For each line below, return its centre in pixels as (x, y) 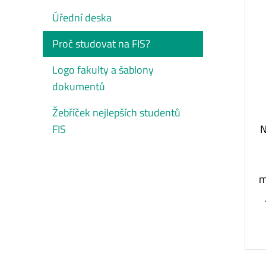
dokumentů (79, 86)
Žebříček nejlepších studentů (116, 112)
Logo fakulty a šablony (103, 69)
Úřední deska (82, 17)
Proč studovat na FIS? (101, 43)
